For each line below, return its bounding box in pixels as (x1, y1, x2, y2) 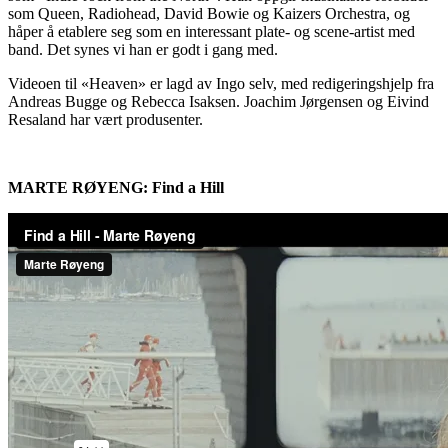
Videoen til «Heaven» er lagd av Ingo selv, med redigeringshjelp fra (8, 75, 434, 93)
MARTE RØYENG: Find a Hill (8, 179, 224, 197)
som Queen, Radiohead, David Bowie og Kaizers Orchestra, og (8, 5, 410, 23)
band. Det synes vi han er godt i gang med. (8, 41, 278, 59)
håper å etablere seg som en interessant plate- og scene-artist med (8, 23, 415, 41)
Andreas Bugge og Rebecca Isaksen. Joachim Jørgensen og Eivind (8, 93, 429, 111)
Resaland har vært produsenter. (8, 111, 203, 129)
